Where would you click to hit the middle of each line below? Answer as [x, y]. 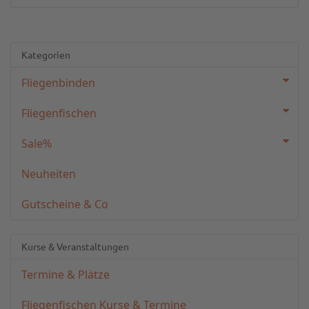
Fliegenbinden [58, 83]
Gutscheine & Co [65, 204]
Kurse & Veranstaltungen [75, 246]
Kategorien [46, 54]
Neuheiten [49, 174]
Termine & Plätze [66, 275]
